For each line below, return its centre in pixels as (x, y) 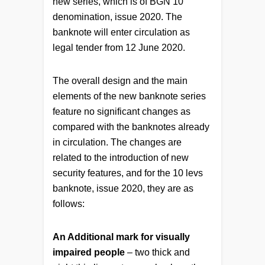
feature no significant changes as (122, 111)
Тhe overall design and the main (120, 80)
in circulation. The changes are (117, 142)
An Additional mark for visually (121, 237)
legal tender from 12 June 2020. (119, 47)
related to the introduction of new (121, 157)
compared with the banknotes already (131, 127)
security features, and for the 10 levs (128, 173)
